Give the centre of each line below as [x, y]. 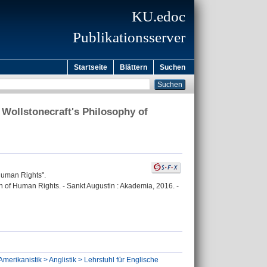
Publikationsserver [129, 37]
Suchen [173, 67]
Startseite [91, 67]
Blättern [133, 67]
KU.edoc [159, 16]
